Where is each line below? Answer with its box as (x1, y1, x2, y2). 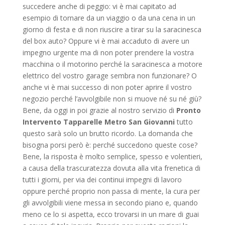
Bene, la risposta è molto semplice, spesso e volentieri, (22, 151, 202, 161)
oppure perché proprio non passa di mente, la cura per (22, 186, 200, 196)
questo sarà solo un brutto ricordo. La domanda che (22, 128, 193, 138)
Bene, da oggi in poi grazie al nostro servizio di (22, 105, 176, 115)
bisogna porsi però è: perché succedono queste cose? (22, 140, 197, 150)
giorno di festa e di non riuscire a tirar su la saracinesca (22, 24, 201, 34)
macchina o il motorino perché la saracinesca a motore (22, 59, 202, 69)
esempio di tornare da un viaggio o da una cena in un (22, 13, 195, 23)
